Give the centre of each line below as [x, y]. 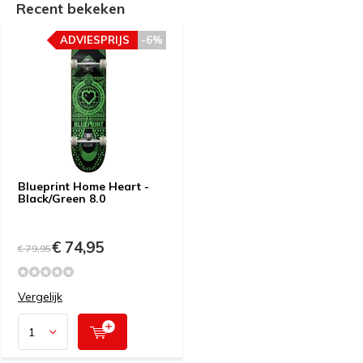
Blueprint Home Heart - [83, 186]
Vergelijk [40, 297]
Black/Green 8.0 [62, 199]
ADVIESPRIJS [95, 40]
